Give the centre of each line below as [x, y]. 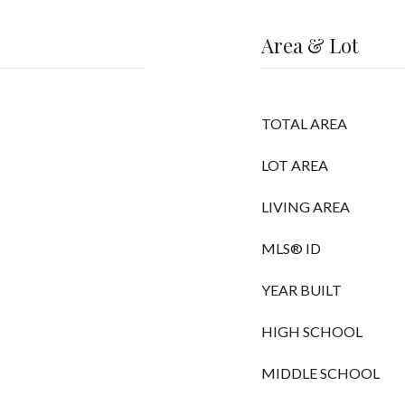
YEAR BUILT [301, 290]
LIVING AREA [306, 207]
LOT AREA [295, 165]
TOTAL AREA [304, 123]
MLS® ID [291, 248]
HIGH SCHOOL [312, 331]
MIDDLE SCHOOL [320, 373]
